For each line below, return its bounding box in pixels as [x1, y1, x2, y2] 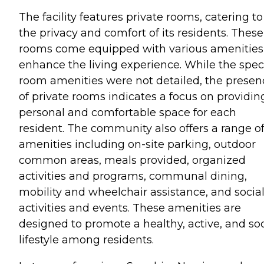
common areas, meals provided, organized [19, 153, 246, 167]
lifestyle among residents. [19, 233, 154, 246]
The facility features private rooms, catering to [19, 10, 263, 24]
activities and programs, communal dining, [19, 169, 247, 183]
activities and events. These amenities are [19, 201, 241, 214]
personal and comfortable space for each [19, 105, 236, 119]
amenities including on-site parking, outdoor [19, 137, 256, 151]
